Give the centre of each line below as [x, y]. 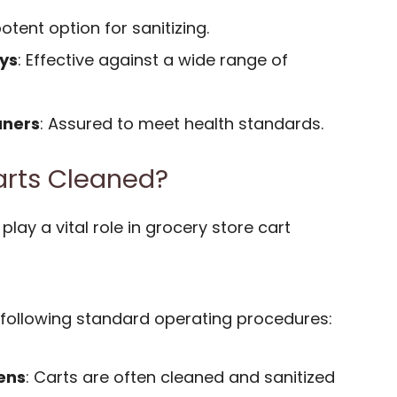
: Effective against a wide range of [153, 60]
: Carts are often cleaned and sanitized [180, 378]
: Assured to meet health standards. [182, 124]
